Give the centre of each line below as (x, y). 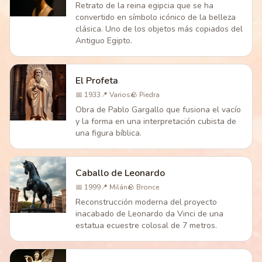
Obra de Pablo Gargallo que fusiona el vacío (158, 110)
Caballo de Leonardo (120, 173)
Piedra (149, 95)
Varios (120, 95)
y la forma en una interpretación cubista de (156, 121)
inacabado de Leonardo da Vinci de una (149, 214)
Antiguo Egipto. (104, 41)
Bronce (148, 187)
